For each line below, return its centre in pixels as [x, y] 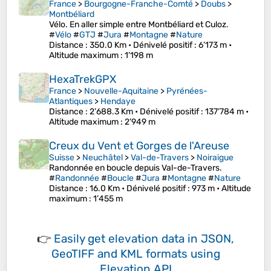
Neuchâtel [103, 158]
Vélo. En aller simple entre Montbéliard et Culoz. [139, 25]
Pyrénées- [187, 91]
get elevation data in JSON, [161, 239]
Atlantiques [71, 102]
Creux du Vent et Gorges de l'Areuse [139, 146]
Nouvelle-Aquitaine [121, 91]
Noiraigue [215, 158]
